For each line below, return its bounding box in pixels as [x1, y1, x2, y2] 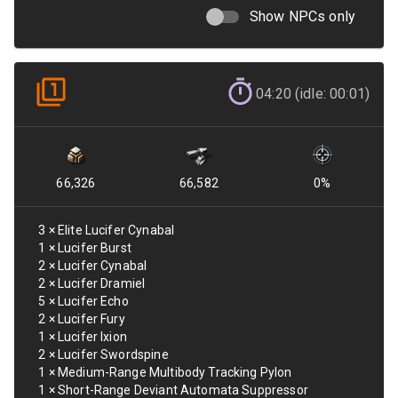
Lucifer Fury [57, 312, 125, 326]
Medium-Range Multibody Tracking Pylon [57, 365, 292, 379]
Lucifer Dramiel [57, 276, 146, 291]
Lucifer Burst [57, 241, 131, 255]
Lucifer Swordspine [57, 347, 169, 362]
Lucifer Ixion [57, 330, 127, 344]
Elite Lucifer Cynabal [57, 223, 175, 237]
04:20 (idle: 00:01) [256, 85, 370, 102]
